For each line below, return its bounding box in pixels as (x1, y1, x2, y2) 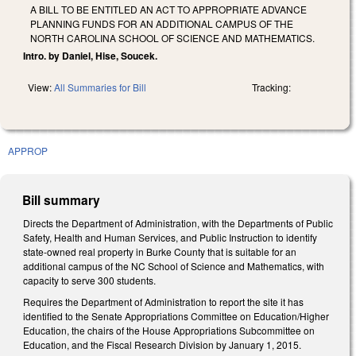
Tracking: (252, 79, 291, 94)
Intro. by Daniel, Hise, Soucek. (23, 48, 157, 63)
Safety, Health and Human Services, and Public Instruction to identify (23, 230, 317, 244)
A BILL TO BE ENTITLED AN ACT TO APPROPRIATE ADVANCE (30, 2, 307, 16)
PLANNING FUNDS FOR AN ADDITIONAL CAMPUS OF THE (30, 16, 293, 30)
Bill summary (22, 190, 101, 209)
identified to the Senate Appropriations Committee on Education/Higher (23, 309, 329, 323)
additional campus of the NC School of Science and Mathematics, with (23, 258, 324, 273)
